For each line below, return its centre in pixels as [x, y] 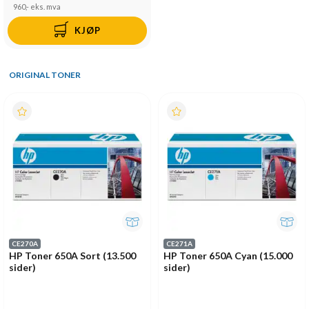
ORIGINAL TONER [44, 75]
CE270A [25, 244]
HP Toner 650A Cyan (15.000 [228, 255]
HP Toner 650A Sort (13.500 [72, 255]
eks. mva [46, 7]
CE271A [179, 244]
